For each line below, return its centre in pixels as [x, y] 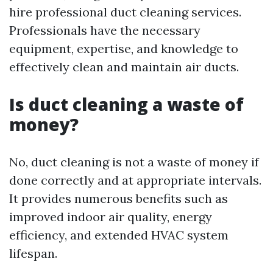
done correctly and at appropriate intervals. [135, 180]
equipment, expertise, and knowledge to [124, 48]
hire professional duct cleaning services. [125, 12]
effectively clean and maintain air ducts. [124, 67]
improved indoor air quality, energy [111, 217]
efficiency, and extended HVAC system [119, 235]
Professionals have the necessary [105, 30]
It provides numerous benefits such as [119, 198]
